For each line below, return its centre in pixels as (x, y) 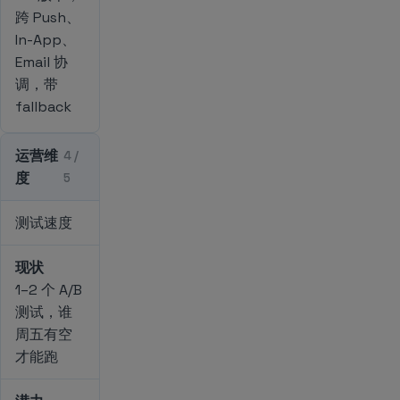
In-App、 (46, 39)
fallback (43, 106)
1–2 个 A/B (49, 289)
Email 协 (42, 62)
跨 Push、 (48, 17)
